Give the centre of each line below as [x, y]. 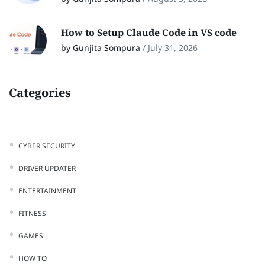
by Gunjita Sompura [101, 47]
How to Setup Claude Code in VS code [150, 32]
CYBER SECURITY [47, 146]
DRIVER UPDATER [47, 168]
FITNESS [32, 213]
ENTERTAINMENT [47, 190]
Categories [40, 92]
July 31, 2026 [173, 47]
